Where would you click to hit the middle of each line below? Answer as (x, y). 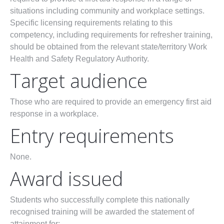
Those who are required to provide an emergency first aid (111, 102)
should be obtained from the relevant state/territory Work (108, 47)
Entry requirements (92, 136)
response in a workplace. (54, 114)
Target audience (79, 81)
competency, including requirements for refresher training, (111, 35)
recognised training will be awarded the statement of (102, 212)
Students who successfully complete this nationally (100, 200)
